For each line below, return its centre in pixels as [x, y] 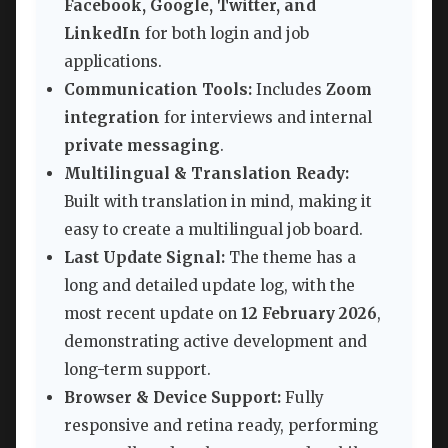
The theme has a [290, 258]
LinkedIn [102, 34]
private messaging [142, 146]
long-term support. [137, 370]
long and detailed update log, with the [209, 286]
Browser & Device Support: [172, 398]
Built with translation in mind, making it [218, 202]
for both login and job [225, 34]
